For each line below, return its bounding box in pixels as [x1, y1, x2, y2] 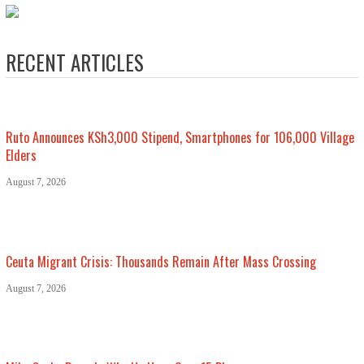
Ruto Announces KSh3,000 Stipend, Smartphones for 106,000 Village [5, 127, 354, 147]
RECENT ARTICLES [5, 46, 144, 77]
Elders [5, 145, 37, 165]
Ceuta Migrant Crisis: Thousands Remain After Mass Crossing [5, 251, 316, 271]
